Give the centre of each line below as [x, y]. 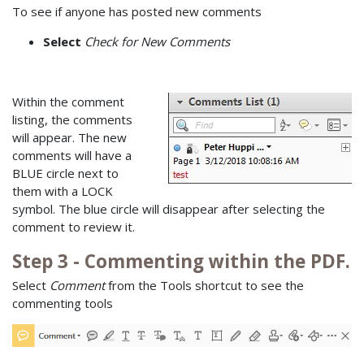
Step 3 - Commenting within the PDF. [181, 261]
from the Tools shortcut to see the [204, 286]
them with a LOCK [63, 191]
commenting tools [63, 303]
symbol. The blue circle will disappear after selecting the [169, 208]
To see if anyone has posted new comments [137, 11]
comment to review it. [74, 226]
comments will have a [72, 155]
